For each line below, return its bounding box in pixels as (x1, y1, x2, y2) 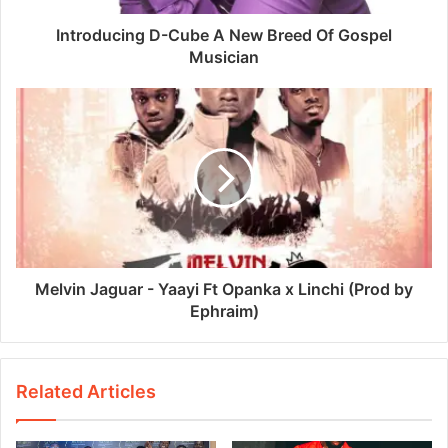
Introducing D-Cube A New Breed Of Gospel (56, 24, 392, 45)
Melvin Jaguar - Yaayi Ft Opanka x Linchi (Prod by (35, 278, 413, 299)
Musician (189, 46, 259, 67)
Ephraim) (189, 300, 259, 321)
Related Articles (16, 380, 156, 402)
